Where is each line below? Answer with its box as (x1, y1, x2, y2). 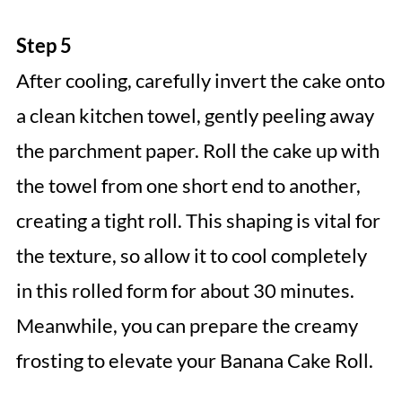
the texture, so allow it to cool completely (15, 243, 367, 268)
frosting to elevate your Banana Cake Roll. (15, 348, 373, 373)
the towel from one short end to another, (15, 173, 361, 198)
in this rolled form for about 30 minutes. (15, 278, 354, 303)
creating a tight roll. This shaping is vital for (15, 208, 380, 233)
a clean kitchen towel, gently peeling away (15, 103, 374, 128)
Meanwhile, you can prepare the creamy (15, 313, 358, 338)
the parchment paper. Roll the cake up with (15, 138, 380, 163)
